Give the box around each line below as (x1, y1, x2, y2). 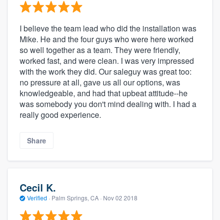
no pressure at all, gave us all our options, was (20, 76, 180, 88)
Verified (26, 193, 49, 202)
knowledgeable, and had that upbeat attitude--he (20, 87, 188, 99)
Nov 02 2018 (103, 193, 137, 202)
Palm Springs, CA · (50, 193, 103, 202)
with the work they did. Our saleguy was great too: (20, 65, 192, 77)
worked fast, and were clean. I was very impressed (20, 55, 194, 66)
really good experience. (20, 109, 101, 120)
